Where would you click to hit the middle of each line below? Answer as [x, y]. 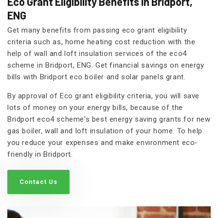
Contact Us [38, 182]
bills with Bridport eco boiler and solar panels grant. [97, 77]
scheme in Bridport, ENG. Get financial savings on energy [106, 65]
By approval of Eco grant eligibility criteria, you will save [104, 96]
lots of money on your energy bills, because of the [95, 108]
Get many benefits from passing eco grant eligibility [97, 30]
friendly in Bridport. [40, 154]
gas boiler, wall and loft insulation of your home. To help [105, 131]
